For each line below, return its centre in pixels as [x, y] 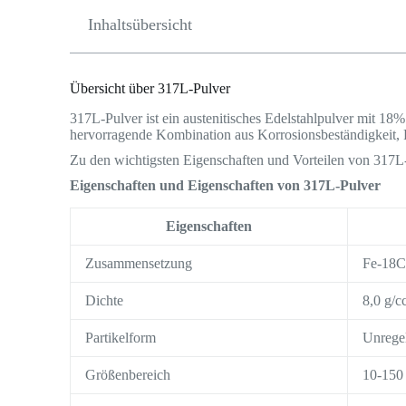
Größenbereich [128, 374]
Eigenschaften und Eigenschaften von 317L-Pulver [226, 185]
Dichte [105, 300]
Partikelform [121, 337]
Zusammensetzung [139, 263]
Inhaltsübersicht [140, 24]
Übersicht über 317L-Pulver [150, 88]
